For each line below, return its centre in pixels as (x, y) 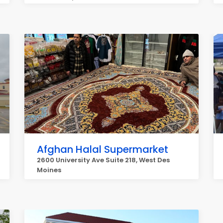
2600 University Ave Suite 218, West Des (103, 160)
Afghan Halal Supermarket (103, 149)
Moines (49, 170)
